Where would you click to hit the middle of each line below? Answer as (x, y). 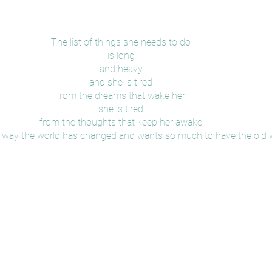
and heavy (121, 69)
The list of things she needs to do (121, 42)
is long (121, 55)
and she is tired (121, 82)
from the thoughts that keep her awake (121, 122)
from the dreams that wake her (121, 95)
